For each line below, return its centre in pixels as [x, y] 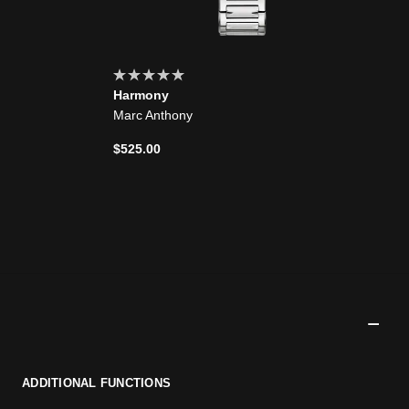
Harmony [141, 95]
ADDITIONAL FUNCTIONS [97, 383]
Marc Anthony [153, 115]
